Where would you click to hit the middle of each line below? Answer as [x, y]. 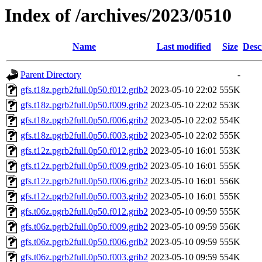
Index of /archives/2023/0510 [118, 15]
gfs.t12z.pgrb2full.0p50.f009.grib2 [84, 166]
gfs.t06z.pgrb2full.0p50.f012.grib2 [84, 212]
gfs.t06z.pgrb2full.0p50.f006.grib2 [84, 242]
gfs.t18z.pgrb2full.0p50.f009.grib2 [84, 105]
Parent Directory [51, 75]
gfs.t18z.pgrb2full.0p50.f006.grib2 [84, 120]
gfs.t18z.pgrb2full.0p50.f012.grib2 [84, 90]
